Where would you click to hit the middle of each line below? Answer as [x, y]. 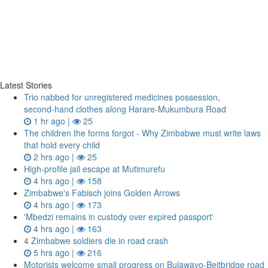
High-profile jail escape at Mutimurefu [95, 169]
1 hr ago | [52, 121]
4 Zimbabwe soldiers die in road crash [96, 240]
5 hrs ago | [54, 252]
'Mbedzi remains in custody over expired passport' [119, 217]
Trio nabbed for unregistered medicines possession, [122, 97]
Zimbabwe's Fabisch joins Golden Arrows [102, 193]
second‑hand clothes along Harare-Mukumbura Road [125, 109]
